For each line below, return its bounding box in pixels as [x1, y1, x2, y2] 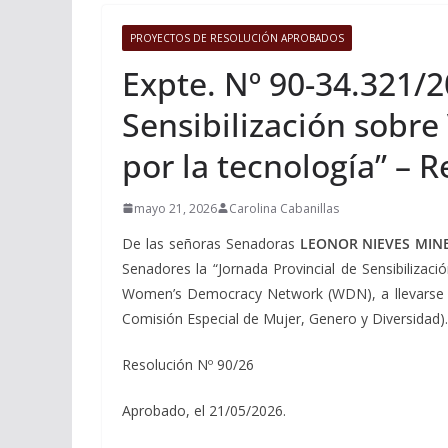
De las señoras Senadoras [122, 233, 300, 253]
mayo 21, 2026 [134, 199, 217, 217]
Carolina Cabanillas [229, 199, 339, 217]
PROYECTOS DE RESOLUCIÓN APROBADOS [130, 30, 344, 45]
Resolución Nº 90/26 [122, 354, 254, 374]
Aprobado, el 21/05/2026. [122, 400, 286, 420]
